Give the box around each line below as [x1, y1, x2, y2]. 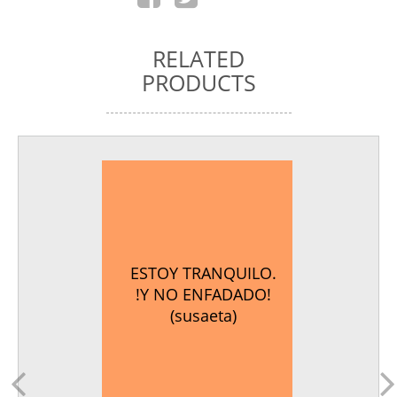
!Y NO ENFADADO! [135, 283, 271, 305]
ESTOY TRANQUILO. [129, 261, 276, 284]
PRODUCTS [141, 67, 256, 97]
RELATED [152, 43, 245, 74]
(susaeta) [169, 304, 237, 326]
